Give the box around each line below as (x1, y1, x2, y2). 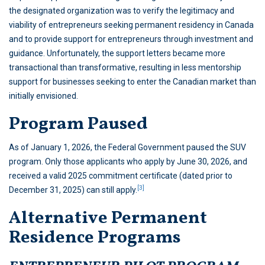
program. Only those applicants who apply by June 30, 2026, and (9, 157, 247, 167)
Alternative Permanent (9, 206, 207, 231)
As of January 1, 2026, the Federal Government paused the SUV (9, 143, 246, 153)
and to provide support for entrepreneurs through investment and (9, 34, 253, 44)
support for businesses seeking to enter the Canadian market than (9, 77, 256, 87)
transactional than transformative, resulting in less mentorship (9, 63, 241, 73)
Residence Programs (9, 225, 180, 251)
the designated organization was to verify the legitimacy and (9, 6, 234, 16)
